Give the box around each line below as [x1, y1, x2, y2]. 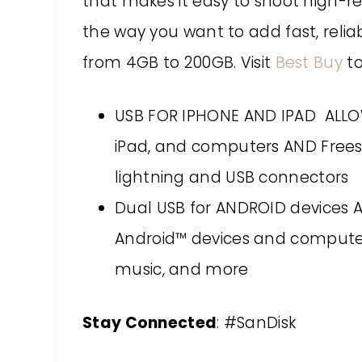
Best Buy [275, 52, 343, 74]
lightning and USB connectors [115, 166, 349, 188]
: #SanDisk [217, 312, 297, 334]
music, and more [115, 259, 249, 280]
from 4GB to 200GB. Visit [82, 52, 276, 74]
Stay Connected [82, 312, 217, 334]
